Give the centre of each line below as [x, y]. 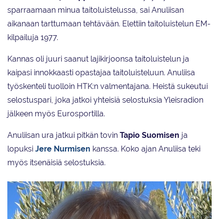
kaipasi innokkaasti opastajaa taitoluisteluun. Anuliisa [101, 73]
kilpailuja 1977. [33, 38]
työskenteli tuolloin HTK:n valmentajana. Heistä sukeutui [108, 87]
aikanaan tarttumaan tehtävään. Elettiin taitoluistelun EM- [109, 24]
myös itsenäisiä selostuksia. [56, 163]
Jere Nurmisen [63, 149]
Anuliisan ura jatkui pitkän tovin [64, 135]
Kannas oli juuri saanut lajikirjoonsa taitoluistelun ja [98, 59]
